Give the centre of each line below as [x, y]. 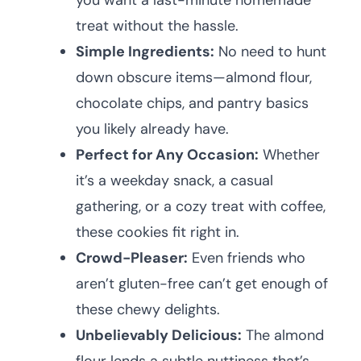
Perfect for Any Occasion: [167, 155]
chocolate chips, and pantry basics [192, 103]
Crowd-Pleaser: [132, 258]
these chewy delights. [148, 309]
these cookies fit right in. [158, 232]
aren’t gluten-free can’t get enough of [202, 284]
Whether [289, 155]
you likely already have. [152, 129]
